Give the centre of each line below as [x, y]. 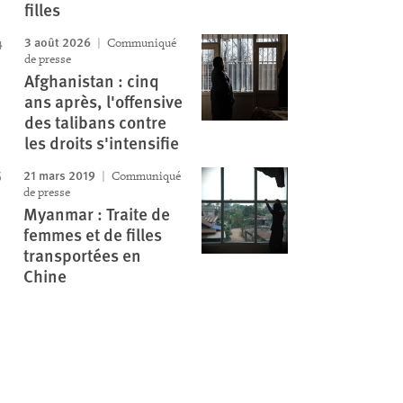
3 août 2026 [57, 41]
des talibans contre [95, 122]
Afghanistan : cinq [91, 81]
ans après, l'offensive [103, 101]
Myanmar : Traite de [96, 214]
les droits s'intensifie [101, 143]
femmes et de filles [92, 234]
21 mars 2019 [59, 175]
